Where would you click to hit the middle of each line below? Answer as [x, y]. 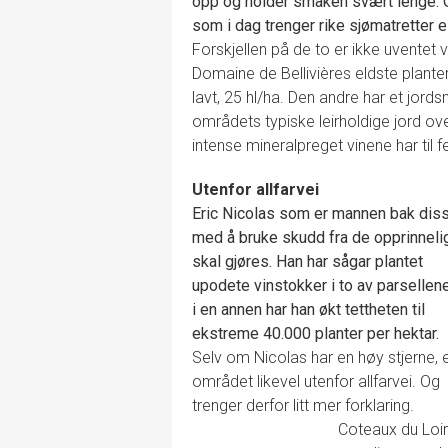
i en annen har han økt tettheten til [308, 309]
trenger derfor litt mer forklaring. [303, 405]
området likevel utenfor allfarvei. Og [316, 381]
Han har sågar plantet [349, 261]
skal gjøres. [234, 261]
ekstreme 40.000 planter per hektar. [315, 333]
